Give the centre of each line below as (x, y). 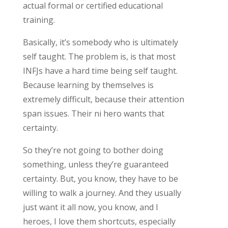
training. (39, 20)
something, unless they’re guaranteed (95, 164)
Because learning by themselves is (88, 85)
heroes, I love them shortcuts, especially (99, 221)
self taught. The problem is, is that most (99, 56)
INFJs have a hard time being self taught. (100, 70)
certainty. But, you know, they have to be (100, 178)
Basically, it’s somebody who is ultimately (100, 42)
